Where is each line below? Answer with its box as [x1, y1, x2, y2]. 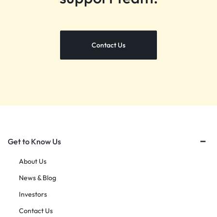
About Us [19, 157, 46, 166]
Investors [19, 190, 47, 199]
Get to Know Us [8, 137, 61, 147]
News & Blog [19, 173, 56, 183]
